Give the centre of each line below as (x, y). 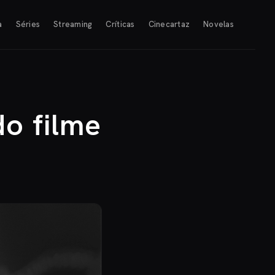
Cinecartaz (169, 25)
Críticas (120, 25)
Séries (28, 25)
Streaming (73, 25)
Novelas (219, 25)
